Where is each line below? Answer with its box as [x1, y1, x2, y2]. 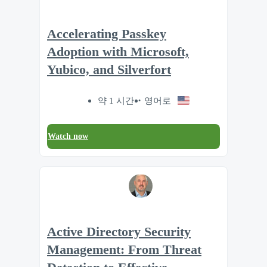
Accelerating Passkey [47, 27, 166, 42]
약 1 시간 [98, 95, 135, 105]
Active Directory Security [47, 225, 191, 240]
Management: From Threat [47, 243, 201, 257]
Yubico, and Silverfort [47, 63, 171, 77]
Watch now [48, 131, 88, 141]
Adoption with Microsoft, [47, 45, 189, 60]
